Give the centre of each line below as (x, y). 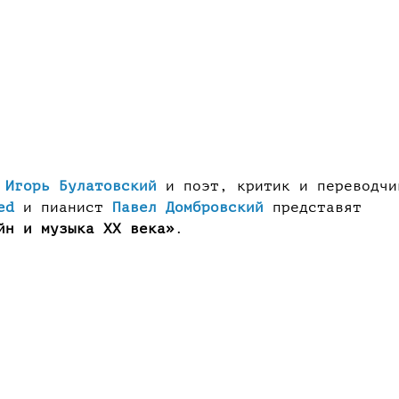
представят (313, 208)
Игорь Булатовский (81, 186)
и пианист (63, 208)
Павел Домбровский (188, 208)
